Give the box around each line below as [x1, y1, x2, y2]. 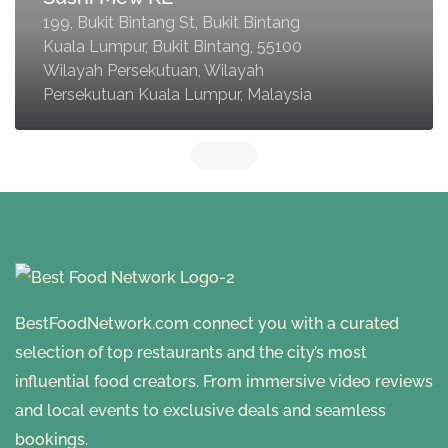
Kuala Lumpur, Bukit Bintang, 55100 [43, 37, 302, 57]
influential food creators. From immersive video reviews [15, 372, 433, 392]
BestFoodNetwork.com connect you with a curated [15, 314, 399, 334]
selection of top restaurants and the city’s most [15, 343, 367, 363]
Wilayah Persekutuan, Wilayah [43, 61, 264, 81]
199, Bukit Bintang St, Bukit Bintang [43, 13, 300, 33]
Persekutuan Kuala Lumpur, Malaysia [43, 85, 312, 105]
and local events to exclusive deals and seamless [15, 401, 386, 421]
